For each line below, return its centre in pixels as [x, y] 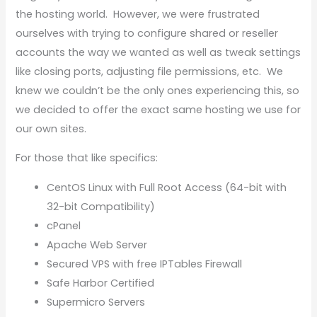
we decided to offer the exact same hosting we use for [158, 109]
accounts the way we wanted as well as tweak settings [158, 52]
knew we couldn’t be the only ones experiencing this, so [158, 90]
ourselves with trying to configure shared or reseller [147, 33]
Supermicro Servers [96, 302]
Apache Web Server [97, 245]
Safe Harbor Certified [101, 283]
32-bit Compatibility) [101, 207]
